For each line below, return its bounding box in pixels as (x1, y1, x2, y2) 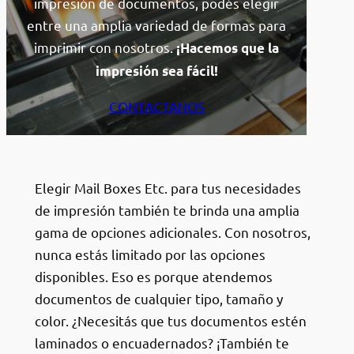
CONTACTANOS (108, 97, 205, 115)
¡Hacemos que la (176, 40, 280, 56)
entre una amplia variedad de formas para (27, 17, 287, 33)
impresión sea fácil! (95, 62, 218, 79)
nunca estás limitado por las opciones (34, 245, 265, 262)
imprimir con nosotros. (34, 39, 177, 55)
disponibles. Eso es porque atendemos (34, 267, 273, 284)
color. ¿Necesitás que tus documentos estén (34, 311, 307, 329)
